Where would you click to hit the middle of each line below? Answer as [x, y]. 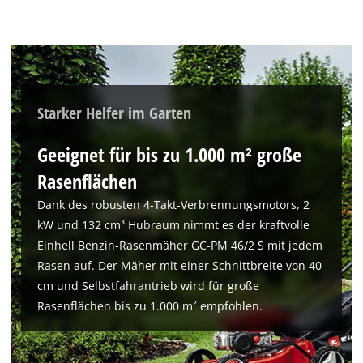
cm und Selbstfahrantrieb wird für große [149, 285]
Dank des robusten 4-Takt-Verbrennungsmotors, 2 [174, 204]
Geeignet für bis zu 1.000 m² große [170, 154]
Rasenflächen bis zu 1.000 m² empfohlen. [150, 305]
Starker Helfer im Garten [115, 113]
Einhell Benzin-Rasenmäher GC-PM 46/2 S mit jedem [180, 245]
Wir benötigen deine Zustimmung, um [219, 349]
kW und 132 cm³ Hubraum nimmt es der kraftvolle [174, 224]
